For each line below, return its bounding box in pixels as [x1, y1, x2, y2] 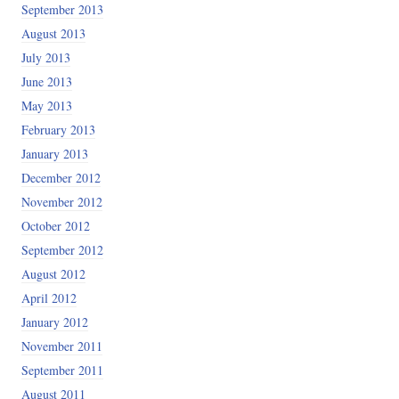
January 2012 [20, 313, 88, 330]
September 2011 [20, 361, 103, 379]
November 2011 [20, 337, 102, 354]
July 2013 [20, 48, 70, 66]
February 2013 [20, 120, 95, 138]
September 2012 [20, 240, 103, 258]
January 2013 [20, 144, 88, 162]
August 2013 [20, 24, 85, 42]
